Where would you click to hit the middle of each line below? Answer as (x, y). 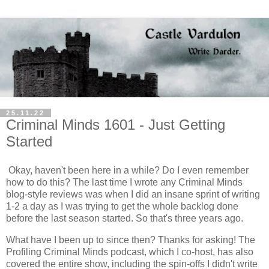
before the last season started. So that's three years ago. (125, 218)
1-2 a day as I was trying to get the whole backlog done (122, 206)
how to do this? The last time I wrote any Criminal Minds (124, 182)
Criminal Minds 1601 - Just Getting (116, 125)
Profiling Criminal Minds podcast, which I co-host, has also (130, 252)
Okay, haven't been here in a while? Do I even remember (127, 170)
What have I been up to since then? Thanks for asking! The (131, 240)
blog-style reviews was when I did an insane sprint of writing (133, 194)
